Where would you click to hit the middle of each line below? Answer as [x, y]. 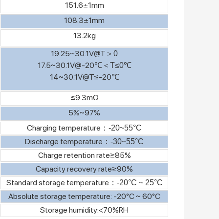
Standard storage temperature [57, 182]
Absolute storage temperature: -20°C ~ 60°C [84, 196]
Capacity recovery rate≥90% [84, 169]
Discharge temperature [64, 141]
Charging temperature [64, 128]
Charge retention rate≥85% [84, 155]
